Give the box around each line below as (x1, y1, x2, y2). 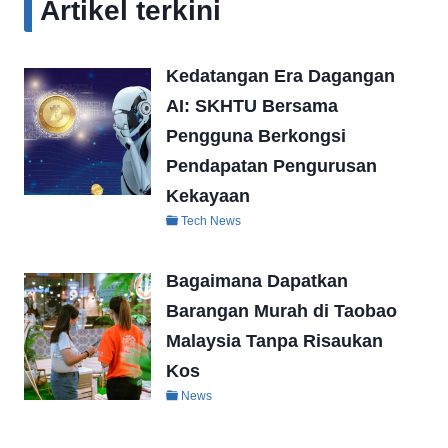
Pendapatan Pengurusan (166, 155, 378, 176)
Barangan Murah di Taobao (166, 300, 398, 321)
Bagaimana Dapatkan (166, 270, 349, 291)
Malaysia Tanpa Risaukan (166, 330, 384, 351)
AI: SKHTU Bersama (166, 95, 339, 116)
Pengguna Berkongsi (166, 125, 347, 146)
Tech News (181, 213, 242, 228)
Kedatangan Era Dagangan (166, 65, 396, 86)
